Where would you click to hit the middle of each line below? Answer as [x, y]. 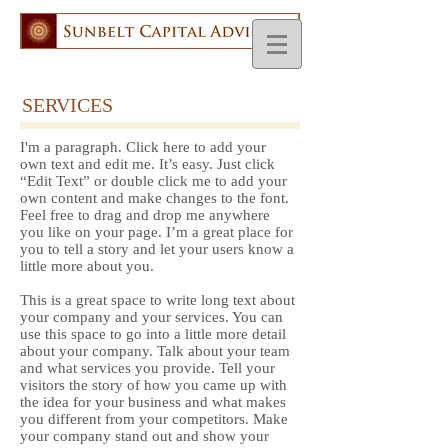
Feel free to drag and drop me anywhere [145, 215]
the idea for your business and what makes [153, 402]
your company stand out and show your [144, 436]
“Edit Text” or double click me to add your [153, 181]
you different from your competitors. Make [154, 419]
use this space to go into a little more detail [153, 334]
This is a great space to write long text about [157, 300]
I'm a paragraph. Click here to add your [143, 147]
